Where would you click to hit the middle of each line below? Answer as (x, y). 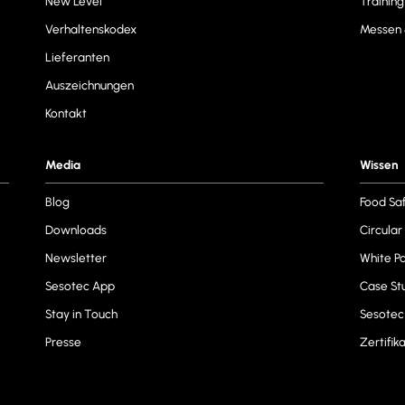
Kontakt (66, 113)
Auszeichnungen (89, 85)
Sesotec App (80, 286)
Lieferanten (77, 57)
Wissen (380, 165)
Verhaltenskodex (90, 29)
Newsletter (75, 258)
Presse (63, 342)
